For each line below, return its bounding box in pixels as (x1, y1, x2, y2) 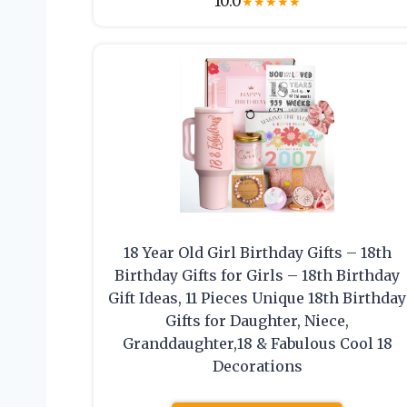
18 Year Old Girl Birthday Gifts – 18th (123, 243, 392, 263)
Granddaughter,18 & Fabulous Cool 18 (122, 334, 392, 353)
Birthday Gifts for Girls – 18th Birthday (114, 266, 401, 285)
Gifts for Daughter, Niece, (165, 312, 350, 331)
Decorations (212, 357, 303, 376)
